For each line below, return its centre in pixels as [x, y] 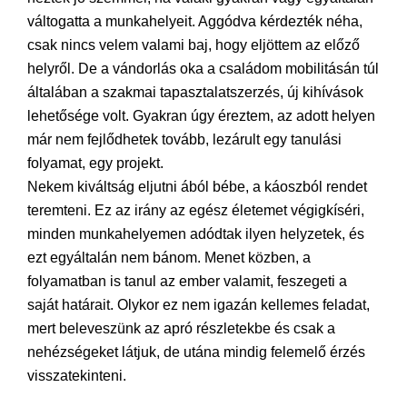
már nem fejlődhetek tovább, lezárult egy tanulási [184, 140]
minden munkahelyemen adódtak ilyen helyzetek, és [196, 234]
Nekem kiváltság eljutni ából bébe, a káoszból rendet [197, 187]
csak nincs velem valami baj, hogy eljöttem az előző [194, 45]
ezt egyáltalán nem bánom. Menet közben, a [169, 258]
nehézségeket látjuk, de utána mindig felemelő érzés [196, 352]
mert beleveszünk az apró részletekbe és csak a [181, 329]
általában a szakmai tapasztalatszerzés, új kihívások [195, 93]
